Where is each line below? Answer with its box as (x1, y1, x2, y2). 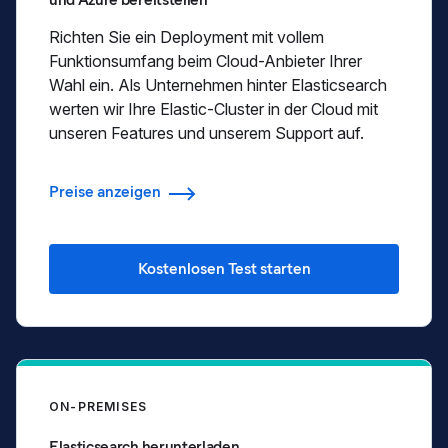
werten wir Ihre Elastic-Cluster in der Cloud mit (49, 98, 378, 119)
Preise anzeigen (49, 182, 161, 201)
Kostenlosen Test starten (137, 259, 311, 278)
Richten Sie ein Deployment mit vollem (49, 26, 324, 47)
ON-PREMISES (49, 399, 148, 414)
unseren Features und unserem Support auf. (49, 122, 364, 143)
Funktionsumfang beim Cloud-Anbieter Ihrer (49, 50, 362, 71)
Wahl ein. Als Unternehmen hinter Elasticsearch (49, 74, 387, 95)
